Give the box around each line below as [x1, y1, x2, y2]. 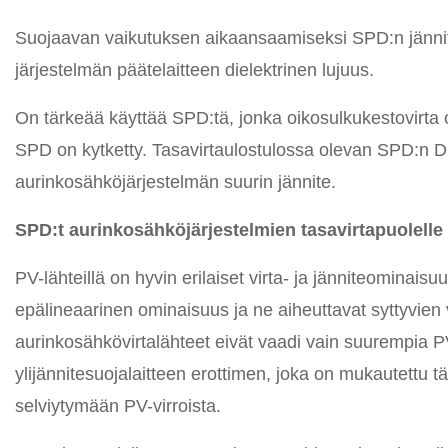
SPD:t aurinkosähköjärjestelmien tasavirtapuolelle [15, 220, 443, 240]
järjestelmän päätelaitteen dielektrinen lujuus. [15, 60, 374, 80]
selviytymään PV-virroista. [15, 396, 221, 416]
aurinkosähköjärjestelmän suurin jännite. [15, 172, 336, 192]
